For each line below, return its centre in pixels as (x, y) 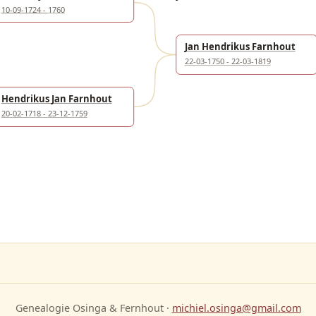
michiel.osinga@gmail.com (236, 308)
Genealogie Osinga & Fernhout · (93, 308)
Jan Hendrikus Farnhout (239, 47)
